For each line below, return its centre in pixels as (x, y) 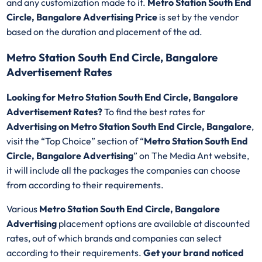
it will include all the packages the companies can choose (124, 170)
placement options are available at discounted (154, 224)
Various (23, 209)
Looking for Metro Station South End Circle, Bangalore (123, 97)
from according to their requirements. (85, 185)
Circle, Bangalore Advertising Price (83, 17)
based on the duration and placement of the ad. (106, 31)
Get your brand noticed (193, 253)
